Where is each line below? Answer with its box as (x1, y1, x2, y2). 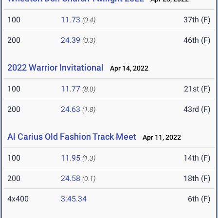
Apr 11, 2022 (138, 133, 181, 142)
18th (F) (183, 174, 211, 183)
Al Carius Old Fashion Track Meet (7, 131, 136, 142)
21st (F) (184, 84, 211, 94)
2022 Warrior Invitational (7, 62, 104, 73)
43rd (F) (183, 105, 211, 114)
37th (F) (183, 15, 211, 25)
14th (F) (183, 153, 211, 163)
